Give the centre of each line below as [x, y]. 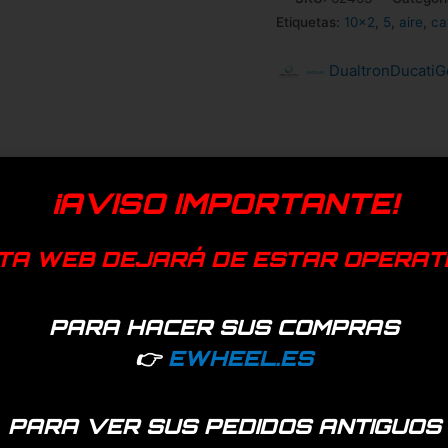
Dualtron [359, 71]
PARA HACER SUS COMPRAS [224, 326]
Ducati [412, 71]
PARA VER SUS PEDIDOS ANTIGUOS [224, 425]
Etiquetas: [310, 21]
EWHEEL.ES [240, 357]
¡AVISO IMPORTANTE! [224, 203]
